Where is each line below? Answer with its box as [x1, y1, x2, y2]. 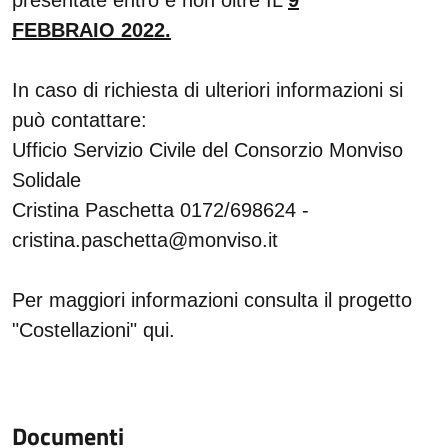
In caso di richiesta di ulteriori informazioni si [12, 79, 403, 101]
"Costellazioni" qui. [12, 319, 175, 341]
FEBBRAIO [12, 19, 121, 41]
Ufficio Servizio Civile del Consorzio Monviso [12, 139, 403, 161]
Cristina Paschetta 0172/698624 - [12, 199, 309, 221]
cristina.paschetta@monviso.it [12, 229, 278, 251]
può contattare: [12, 109, 147, 131]
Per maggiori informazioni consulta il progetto [12, 289, 412, 311]
